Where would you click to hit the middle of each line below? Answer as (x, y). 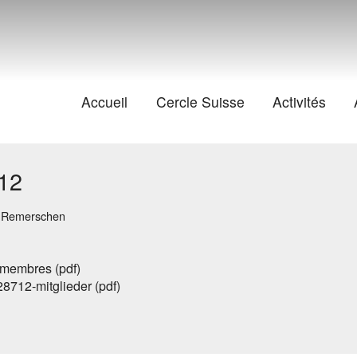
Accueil (105, 102)
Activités (299, 102)
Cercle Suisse (200, 102)
